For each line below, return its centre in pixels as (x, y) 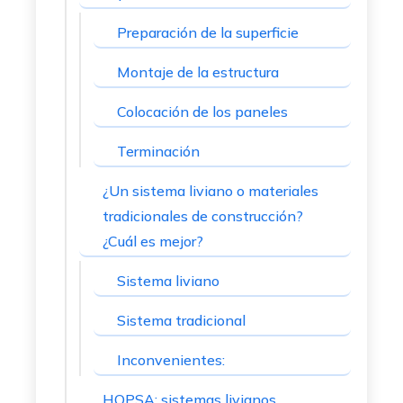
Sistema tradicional (181, 320)
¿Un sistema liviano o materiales (210, 191)
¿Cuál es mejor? (153, 241)
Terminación (158, 151)
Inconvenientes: (171, 360)
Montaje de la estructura (198, 72)
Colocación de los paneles (202, 112)
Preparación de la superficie (208, 32)
